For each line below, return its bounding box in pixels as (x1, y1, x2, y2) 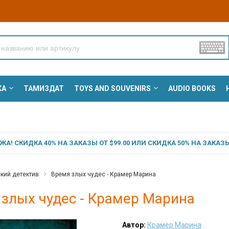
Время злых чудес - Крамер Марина (51, 171, 156, 178)
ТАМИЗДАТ (23, 84, 64, 93)
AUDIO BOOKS (168, 84, 216, 93)
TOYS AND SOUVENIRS (74, 84, 151, 93)
